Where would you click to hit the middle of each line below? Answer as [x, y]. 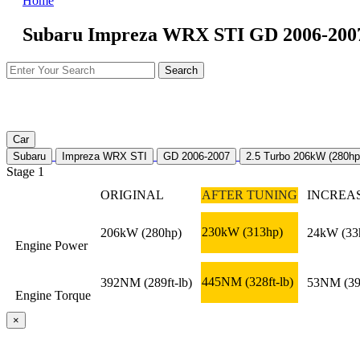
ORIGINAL [132, 194]
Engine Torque [53, 295]
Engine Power [51, 245]
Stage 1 [25, 171]
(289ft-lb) [168, 282]
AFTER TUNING [250, 194]
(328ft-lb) [269, 281]
